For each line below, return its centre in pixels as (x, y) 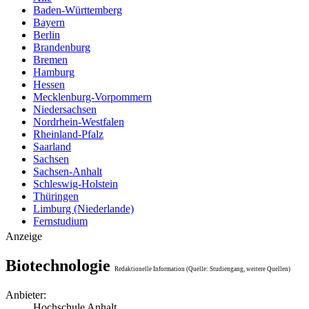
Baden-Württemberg (78, 10)
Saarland (52, 147)
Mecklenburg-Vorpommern (92, 97)
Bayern (49, 22)
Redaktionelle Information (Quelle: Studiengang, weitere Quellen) (202, 269)
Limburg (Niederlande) (83, 209)
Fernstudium (60, 221)
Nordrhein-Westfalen (79, 122)
